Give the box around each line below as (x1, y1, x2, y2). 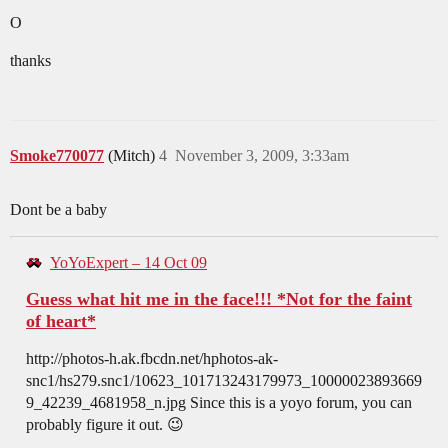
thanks (10, 52, 51, 70)
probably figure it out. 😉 (26, 416, 184, 434)
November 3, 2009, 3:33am (175, 147, 349, 165)
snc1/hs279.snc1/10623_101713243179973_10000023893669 (26, 372, 422, 390)
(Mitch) (108, 147, 159, 165)
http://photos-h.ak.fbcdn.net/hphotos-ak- (26, 350, 278, 368)
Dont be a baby (10, 201, 107, 219)
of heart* (26, 311, 96, 332)
